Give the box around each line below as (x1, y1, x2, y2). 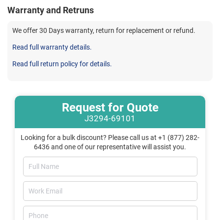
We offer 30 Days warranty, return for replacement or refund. (12, 26, 195, 34)
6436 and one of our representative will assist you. (34, 142, 186, 151)
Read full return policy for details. (12, 59, 112, 68)
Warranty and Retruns (7, 4, 94, 15)
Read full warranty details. (12, 43, 92, 51)
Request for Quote (61, 100, 159, 114)
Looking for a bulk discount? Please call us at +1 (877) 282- (21, 133, 199, 141)
